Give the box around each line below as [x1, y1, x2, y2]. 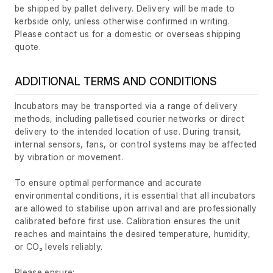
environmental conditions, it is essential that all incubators [15, 190, 256, 201]
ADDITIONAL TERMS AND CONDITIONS [15, 75, 218, 88]
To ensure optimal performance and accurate [15, 177, 202, 188]
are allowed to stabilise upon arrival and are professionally [15, 203, 257, 214]
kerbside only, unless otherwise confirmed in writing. [15, 16, 230, 27]
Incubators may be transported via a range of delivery [15, 101, 238, 112]
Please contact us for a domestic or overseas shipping [15, 29, 241, 40]
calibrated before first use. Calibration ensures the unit [15, 216, 241, 227]
